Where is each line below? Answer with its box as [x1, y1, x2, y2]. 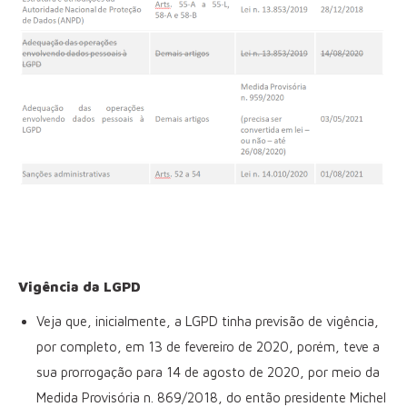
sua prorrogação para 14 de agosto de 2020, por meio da [36, 363, 380, 380]
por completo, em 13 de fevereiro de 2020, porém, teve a [36, 338, 380, 354]
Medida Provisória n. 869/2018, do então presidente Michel [36, 389, 386, 405]
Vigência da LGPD [18, 278, 141, 294]
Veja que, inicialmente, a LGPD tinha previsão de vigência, [36, 313, 379, 329]
